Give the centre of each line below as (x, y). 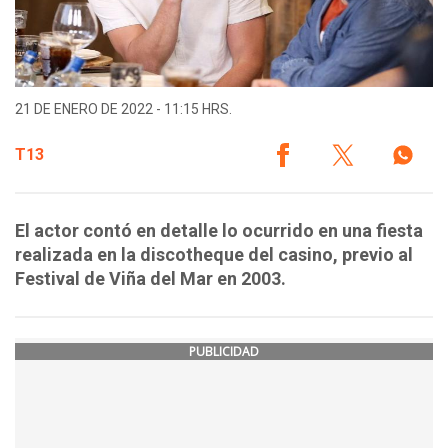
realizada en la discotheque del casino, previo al (214, 255)
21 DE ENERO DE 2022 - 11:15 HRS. (123, 109)
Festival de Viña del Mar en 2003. (150, 279)
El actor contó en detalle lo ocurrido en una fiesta (219, 231)
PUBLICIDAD (224, 352)
